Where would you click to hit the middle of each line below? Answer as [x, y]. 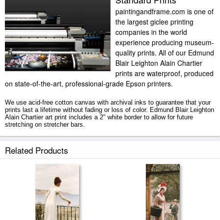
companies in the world [151, 32]
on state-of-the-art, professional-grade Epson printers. [89, 83]
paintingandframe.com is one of [165, 11]
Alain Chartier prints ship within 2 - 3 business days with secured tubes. [107, 142]
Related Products [37, 150]
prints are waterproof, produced [165, 73]
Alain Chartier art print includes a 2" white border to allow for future [99, 117]
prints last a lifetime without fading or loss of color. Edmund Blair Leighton [110, 110]
